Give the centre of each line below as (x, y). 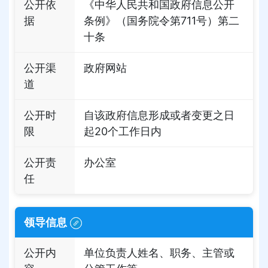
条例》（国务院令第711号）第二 (162, 21)
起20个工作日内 (123, 131)
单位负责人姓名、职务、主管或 (159, 253)
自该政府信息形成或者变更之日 (159, 115)
